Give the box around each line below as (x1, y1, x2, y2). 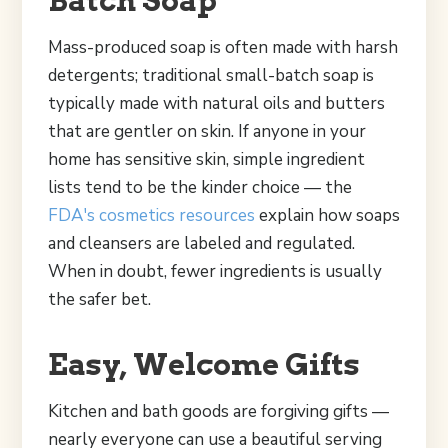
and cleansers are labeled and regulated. (48, 231, 355, 255)
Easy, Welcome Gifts (48, 345, 360, 382)
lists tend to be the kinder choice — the (48, 175, 352, 199)
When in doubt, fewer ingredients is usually (48, 259, 382, 283)
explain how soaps (255, 203, 400, 227)
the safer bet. (48, 287, 151, 311)
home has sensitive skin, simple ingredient (48, 147, 365, 171)
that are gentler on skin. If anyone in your (48, 119, 366, 143)
